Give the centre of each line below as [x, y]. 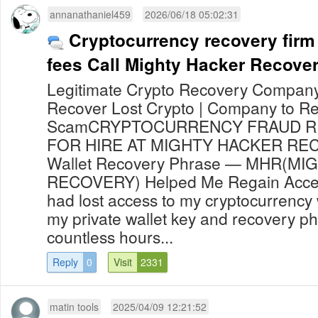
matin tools [74, 306]
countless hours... [110, 236]
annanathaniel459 [90, 14]
